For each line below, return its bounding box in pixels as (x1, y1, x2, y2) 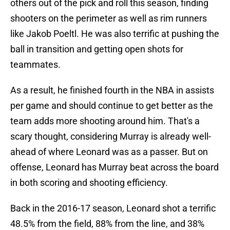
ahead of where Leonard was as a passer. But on (10, 146, 208, 158)
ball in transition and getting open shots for (10, 44, 183, 55)
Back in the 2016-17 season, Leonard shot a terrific (10, 203, 216, 214)
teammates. (10, 59, 63, 70)
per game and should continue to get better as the (10, 100, 213, 111)
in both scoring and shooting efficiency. (10, 177, 168, 188)
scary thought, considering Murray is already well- (10, 131, 211, 142)
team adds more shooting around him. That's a (10, 116, 200, 127)
